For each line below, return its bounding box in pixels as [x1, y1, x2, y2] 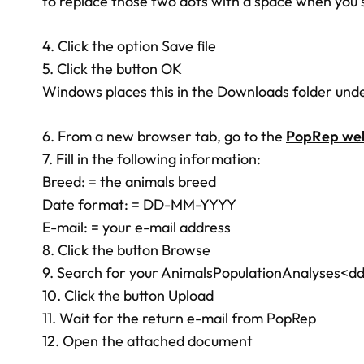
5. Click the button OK [42, 59, 182, 78]
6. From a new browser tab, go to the [42, 127, 286, 145]
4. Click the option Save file [42, 37, 216, 55]
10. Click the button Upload [42, 286, 214, 305]
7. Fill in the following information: [42, 149, 261, 168]
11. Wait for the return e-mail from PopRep [42, 309, 316, 327]
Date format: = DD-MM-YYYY [42, 195, 236, 214]
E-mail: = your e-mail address [42, 218, 231, 236]
